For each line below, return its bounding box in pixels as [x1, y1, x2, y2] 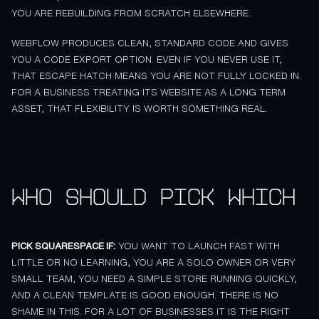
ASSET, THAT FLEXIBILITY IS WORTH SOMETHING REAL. [11, 104, 268, 114]
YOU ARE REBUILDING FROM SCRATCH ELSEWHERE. [11, 9, 251, 18]
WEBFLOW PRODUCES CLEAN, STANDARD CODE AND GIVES [11, 38, 288, 48]
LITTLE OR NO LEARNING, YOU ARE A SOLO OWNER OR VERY [11, 257, 296, 267]
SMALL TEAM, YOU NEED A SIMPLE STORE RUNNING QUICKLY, [11, 273, 297, 283]
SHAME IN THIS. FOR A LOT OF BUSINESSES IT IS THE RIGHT [11, 306, 290, 316]
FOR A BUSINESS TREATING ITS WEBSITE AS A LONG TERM [11, 88, 286, 98]
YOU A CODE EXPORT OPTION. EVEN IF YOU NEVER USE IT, [11, 55, 282, 65]
